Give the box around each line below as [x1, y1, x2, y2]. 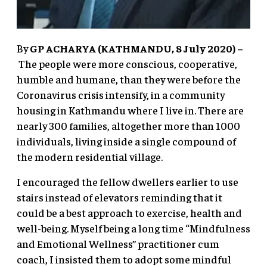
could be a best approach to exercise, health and [17, 205, 242, 219]
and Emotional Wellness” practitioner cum [17, 236, 219, 250]
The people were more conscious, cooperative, [18, 56, 237, 70]
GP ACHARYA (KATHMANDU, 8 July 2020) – [30, 41, 243, 55]
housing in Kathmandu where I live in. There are [17, 103, 244, 117]
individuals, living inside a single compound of [17, 133, 236, 148]
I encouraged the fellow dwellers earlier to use [17, 174, 238, 188]
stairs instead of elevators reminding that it [17, 190, 222, 204]
